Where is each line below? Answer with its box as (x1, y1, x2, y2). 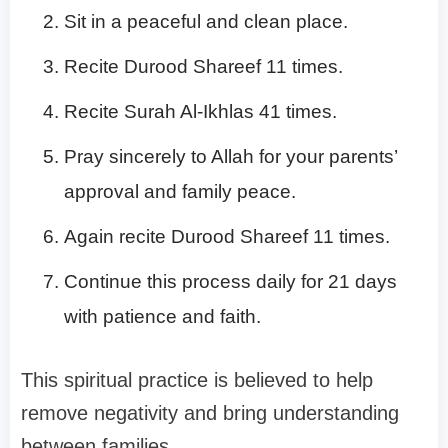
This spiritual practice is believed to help (21, 369, 373, 392)
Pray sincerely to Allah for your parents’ (64, 146, 397, 168)
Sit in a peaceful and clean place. (64, 11, 348, 33)
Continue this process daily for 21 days (64, 271, 397, 293)
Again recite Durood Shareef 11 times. (64, 226, 390, 248)
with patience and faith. (64, 306, 261, 328)
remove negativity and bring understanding (21, 402, 399, 425)
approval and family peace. (64, 181, 296, 203)
